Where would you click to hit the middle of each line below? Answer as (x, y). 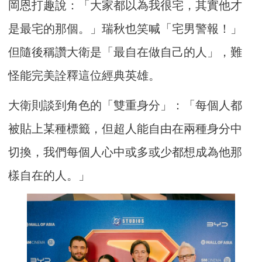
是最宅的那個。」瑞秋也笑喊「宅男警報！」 (125, 29)
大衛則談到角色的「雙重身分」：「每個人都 (125, 106)
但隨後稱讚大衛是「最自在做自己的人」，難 (125, 52)
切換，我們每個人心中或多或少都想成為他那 (125, 152)
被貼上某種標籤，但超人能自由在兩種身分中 (125, 129)
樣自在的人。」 (49, 176)
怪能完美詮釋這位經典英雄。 (85, 76)
